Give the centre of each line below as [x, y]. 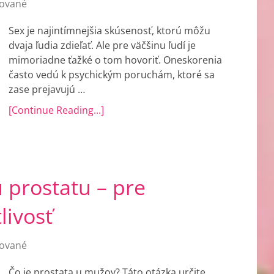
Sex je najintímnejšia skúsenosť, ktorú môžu [109, 31]
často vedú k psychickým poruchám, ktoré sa [112, 75]
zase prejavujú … [47, 89]
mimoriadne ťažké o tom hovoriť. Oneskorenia [115, 60]
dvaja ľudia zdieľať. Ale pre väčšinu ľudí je [102, 45]
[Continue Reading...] [56, 110]
